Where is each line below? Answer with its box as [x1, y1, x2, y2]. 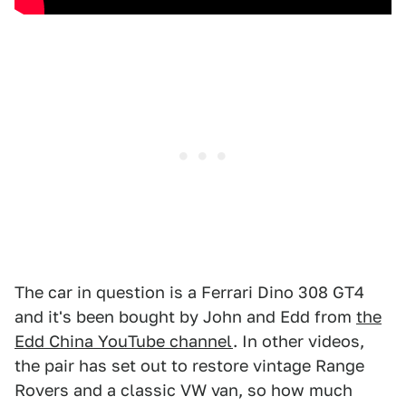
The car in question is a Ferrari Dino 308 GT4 [14, 283, 364, 303]
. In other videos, [233, 332, 364, 352]
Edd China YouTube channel [14, 332, 233, 352]
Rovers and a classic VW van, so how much [14, 381, 353, 401]
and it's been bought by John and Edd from [14, 307, 356, 327]
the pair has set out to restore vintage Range [14, 356, 364, 376]
